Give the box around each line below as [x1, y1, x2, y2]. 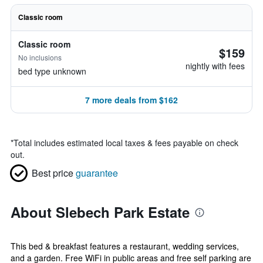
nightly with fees [186, 60, 245, 72]
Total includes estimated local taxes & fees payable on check [14, 137, 238, 149]
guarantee [76, 166, 118, 180]
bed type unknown [18, 65, 86, 77]
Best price [32, 166, 73, 180]
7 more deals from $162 [85, 94, 178, 106]
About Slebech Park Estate [11, 202, 190, 222]
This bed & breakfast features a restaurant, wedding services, [11, 240, 239, 252]
